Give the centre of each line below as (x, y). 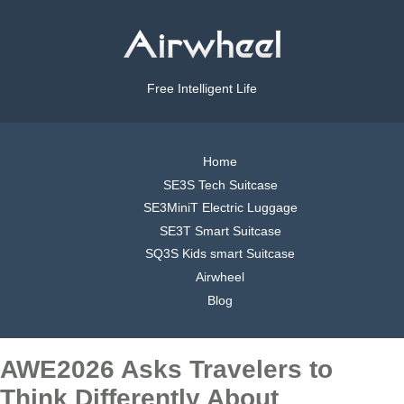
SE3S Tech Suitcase (220, 184)
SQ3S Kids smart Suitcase (220, 254)
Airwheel (220, 276)
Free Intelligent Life (202, 89)
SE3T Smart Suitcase (220, 230)
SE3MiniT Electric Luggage (220, 208)
